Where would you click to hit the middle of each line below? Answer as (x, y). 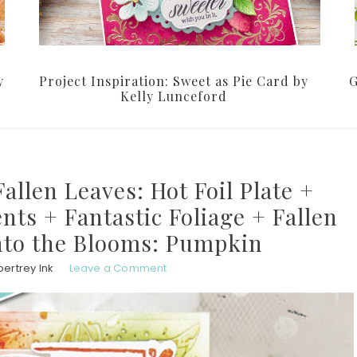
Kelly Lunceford (174, 96)
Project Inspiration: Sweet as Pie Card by (174, 81)
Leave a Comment (118, 269)
